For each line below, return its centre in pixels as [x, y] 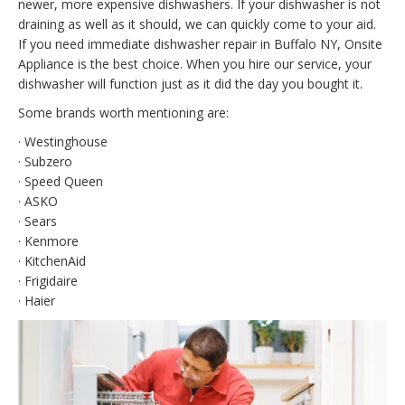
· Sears [38, 221]
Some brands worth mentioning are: [123, 113]
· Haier [37, 301]
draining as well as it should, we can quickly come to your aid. [197, 24]
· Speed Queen [61, 182]
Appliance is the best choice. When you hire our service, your [195, 64]
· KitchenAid [52, 261]
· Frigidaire [48, 281]
